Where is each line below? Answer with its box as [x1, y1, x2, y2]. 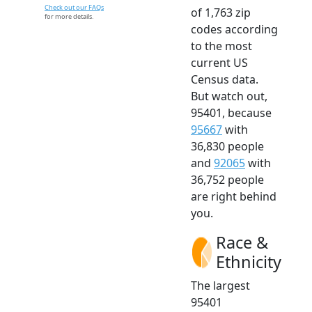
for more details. [45, 12, 93, 22]
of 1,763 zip [191, 5, 251, 21]
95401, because [191, 105, 272, 121]
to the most [191, 38, 252, 54]
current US [191, 55, 248, 71]
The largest [191, 278, 250, 294]
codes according [191, 22, 278, 38]
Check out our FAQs [45, 3, 104, 13]
